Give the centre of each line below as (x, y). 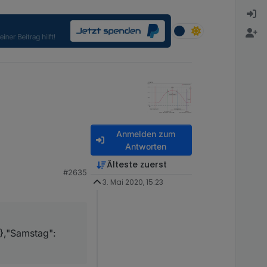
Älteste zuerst (136, 164)
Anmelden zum (145, 134)
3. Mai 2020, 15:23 (133, 182)
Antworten (145, 146)
